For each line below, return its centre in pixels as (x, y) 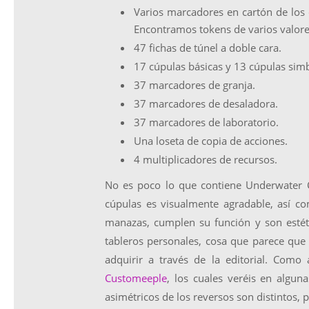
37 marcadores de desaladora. (206, 103)
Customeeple (136, 278)
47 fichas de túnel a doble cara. (208, 48)
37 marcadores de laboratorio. (206, 122)
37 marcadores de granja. (195, 85)
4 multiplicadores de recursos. (206, 159)
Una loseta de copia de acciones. (211, 141)
